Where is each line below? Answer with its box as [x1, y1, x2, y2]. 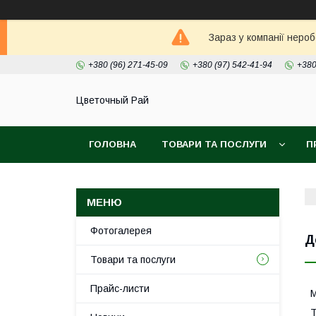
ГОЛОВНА [89, 139, 136, 150]
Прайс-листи [90, 283, 150, 294]
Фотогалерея [90, 225, 152, 236]
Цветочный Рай [76, 95, 149, 107]
